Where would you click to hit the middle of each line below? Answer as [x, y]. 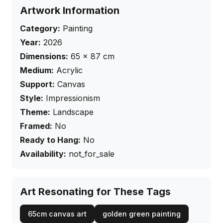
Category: [40, 29]
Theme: [35, 112]
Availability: [43, 154]
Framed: [36, 126]
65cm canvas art [57, 214]
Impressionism [73, 98]
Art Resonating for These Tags [95, 192]
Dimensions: [44, 56]
